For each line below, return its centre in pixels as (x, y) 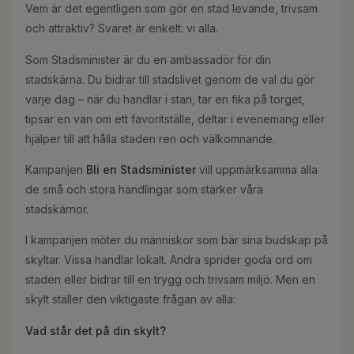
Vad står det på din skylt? (96, 330)
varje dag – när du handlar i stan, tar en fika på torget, (165, 99)
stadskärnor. (58, 209)
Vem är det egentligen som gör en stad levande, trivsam (171, 9)
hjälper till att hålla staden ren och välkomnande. (150, 138)
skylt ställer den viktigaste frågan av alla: (130, 299)
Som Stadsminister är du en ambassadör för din (148, 59)
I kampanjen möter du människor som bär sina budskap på (177, 240)
